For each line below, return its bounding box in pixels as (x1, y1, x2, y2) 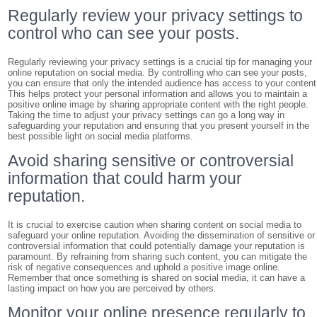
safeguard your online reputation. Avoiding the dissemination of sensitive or (8, 230, 316, 241)
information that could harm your (8, 169, 243, 188)
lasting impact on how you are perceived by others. (8, 283, 217, 294)
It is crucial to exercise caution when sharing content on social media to (8, 219, 302, 230)
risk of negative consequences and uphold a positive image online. (8, 262, 281, 272)
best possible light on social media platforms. (8, 131, 194, 142)
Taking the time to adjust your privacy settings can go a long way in (8, 110, 285, 120)
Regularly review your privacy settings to (8, 6, 304, 25)
